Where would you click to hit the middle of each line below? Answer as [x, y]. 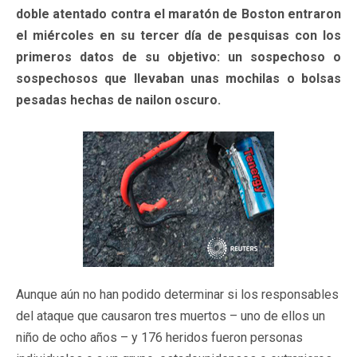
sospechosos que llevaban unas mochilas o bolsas [178, 78]
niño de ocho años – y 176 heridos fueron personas [159, 337]
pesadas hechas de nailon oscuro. [118, 100]
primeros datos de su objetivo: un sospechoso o [178, 57]
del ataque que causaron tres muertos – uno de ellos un [171, 316]
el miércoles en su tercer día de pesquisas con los [178, 35]
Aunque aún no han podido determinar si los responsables [177, 294]
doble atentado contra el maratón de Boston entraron [178, 14]
